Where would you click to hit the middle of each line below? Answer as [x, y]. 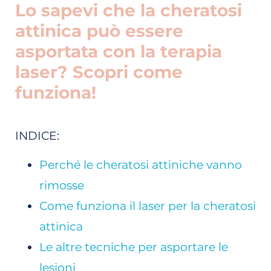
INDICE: [37, 135]
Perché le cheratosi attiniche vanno [141, 165]
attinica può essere [99, 31]
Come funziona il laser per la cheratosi [148, 206]
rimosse [62, 186]
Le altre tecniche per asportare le [134, 247]
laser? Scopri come [99, 72]
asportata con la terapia [119, 51]
